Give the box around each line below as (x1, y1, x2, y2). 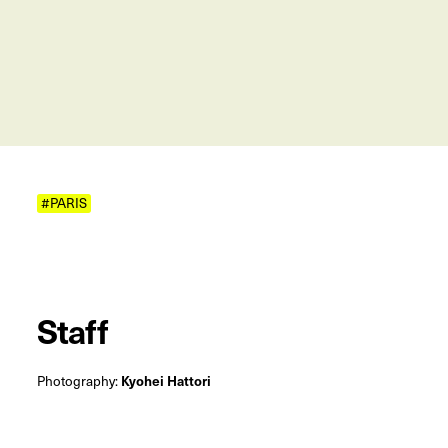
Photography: (36, 371, 121, 391)
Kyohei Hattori (120, 371, 211, 391)
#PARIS (41, 193, 87, 213)
